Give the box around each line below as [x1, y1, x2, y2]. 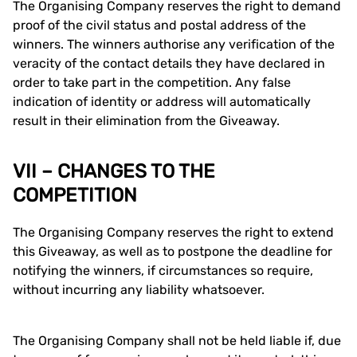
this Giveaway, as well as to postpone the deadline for [13, 244, 332, 259]
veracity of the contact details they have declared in [13, 56, 325, 71]
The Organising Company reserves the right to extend [13, 225, 334, 240]
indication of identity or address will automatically [13, 94, 311, 109]
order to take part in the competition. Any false [13, 75, 291, 90]
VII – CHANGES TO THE [13, 160, 215, 182]
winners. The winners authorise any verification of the [13, 37, 335, 52]
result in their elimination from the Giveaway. [13, 113, 280, 128]
